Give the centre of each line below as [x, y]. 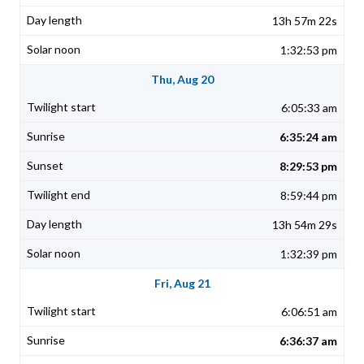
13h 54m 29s [305, 225]
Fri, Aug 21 [182, 284]
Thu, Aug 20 [182, 80]
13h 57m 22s [305, 21]
